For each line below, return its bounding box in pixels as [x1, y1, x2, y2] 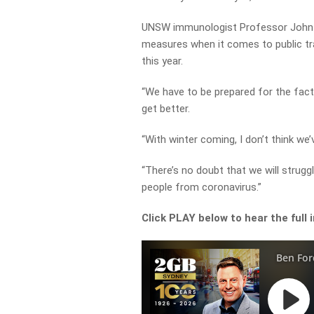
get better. [142, 102, 191, 115]
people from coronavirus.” [142, 181, 262, 193]
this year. [142, 55, 184, 67]
